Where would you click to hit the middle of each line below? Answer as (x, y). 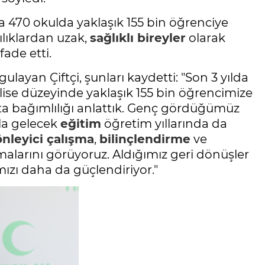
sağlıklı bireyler (138, 38)
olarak (206, 38)
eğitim (81, 124)
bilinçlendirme (145, 139)
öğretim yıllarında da (164, 124)
